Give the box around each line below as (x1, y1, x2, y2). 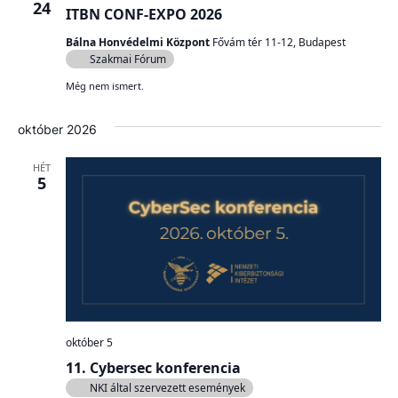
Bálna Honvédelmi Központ (65, 34, 212, 50)
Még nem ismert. (65, 78, 144, 92)
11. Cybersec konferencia (65, 358, 241, 378)
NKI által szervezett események (89, 380, 245, 396)
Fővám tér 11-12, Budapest (211, 34, 346, 50)
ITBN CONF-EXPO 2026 (65, 4, 222, 24)
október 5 (65, 335, 113, 351)
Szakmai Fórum (89, 51, 166, 67)
